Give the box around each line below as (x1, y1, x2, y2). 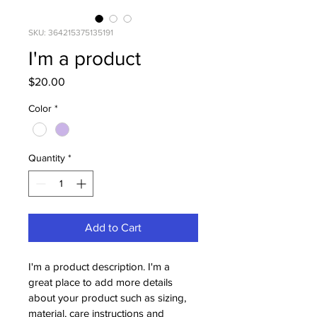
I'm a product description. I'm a (28, 260, 173, 273)
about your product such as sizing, (28, 292, 189, 304)
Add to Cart (85, 221, 142, 234)
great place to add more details (28, 276, 175, 289)
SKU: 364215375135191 (28, 28, 113, 38)
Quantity (28, 152, 65, 164)
